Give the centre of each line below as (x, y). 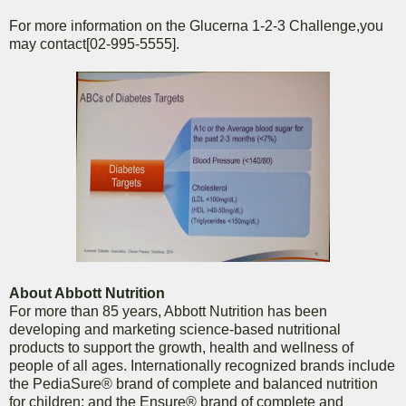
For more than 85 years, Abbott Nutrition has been (168, 312)
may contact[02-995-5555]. (94, 44)
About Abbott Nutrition (87, 294)
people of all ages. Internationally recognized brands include (202, 366)
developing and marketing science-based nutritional (175, 330)
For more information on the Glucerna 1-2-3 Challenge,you (196, 26)
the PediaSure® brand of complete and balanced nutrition (193, 384)
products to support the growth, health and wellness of (181, 348)
